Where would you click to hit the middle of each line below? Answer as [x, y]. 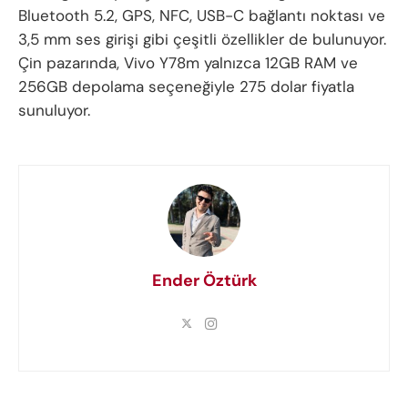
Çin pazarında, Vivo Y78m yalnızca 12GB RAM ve [188, 63]
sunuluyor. [54, 111]
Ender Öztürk [204, 281]
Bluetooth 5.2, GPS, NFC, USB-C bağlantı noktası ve [202, 16]
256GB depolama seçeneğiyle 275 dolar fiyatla [186, 87]
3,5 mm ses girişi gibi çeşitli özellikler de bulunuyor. [202, 40]
